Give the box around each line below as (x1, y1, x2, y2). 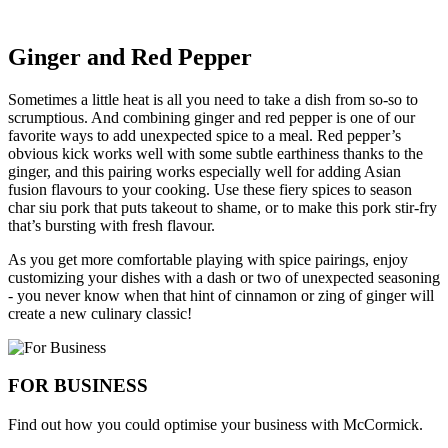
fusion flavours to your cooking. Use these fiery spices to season (8, 180, 412, 198)
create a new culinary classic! (8, 304, 192, 322)
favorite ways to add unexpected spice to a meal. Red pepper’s (8, 126, 401, 144)
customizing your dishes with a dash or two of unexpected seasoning (8, 268, 440, 286)
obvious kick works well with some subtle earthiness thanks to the (8, 144, 423, 162)
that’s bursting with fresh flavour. (8, 216, 215, 234)
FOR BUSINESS (8, 375, 148, 397)
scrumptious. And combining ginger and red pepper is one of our (8, 108, 415, 126)
